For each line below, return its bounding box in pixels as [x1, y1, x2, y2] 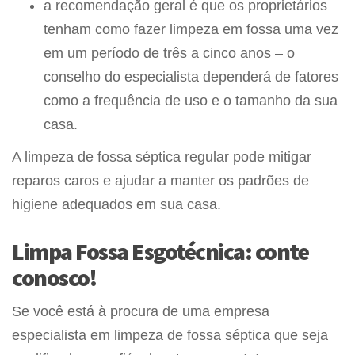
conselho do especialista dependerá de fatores [44, 68, 338, 85]
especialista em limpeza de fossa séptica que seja [12, 326, 328, 343]
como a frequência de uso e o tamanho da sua [44, 92, 338, 109]
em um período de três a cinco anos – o [44, 44, 295, 61]
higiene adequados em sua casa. [12, 196, 221, 212]
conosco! [12, 261, 96, 292]
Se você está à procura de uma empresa [12, 303, 269, 319]
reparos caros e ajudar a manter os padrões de [12, 172, 309, 189]
